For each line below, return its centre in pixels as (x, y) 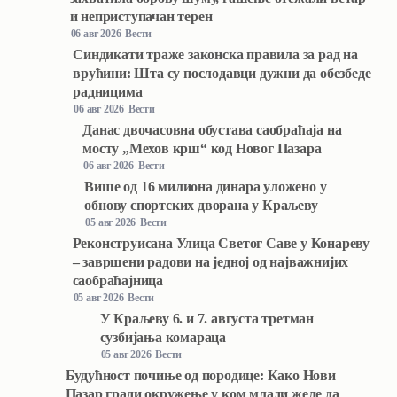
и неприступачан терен (141, 16)
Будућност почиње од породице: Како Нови (200, 375)
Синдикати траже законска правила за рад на (215, 54)
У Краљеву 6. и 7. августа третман (206, 318)
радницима (108, 91)
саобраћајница (117, 280)
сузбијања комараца (163, 337)
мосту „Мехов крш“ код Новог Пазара (202, 148)
